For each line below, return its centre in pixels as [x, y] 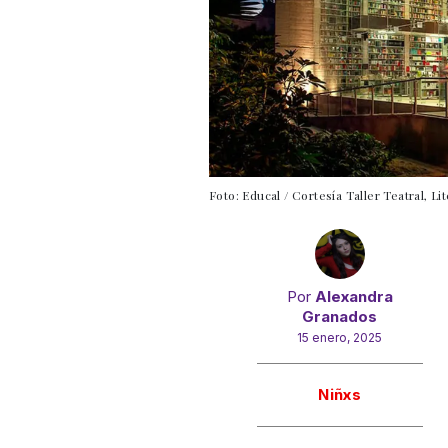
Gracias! [342, 372]
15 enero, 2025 [340, 337]
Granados [340, 316]
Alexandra [353, 296]
